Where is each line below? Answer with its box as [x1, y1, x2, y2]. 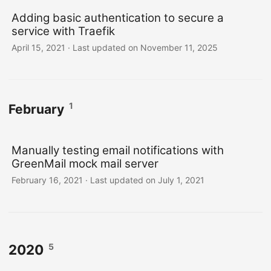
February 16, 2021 [11, 175, 83, 186]
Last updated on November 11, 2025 [73, 42, 218, 53]
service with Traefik [11, 24, 115, 38]
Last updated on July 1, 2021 [90, 175, 204, 186]
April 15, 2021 [11, 42, 65, 53]
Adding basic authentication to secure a [11, 11, 224, 25]
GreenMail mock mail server [11, 157, 158, 171]
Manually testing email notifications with [11, 143, 224, 158]
